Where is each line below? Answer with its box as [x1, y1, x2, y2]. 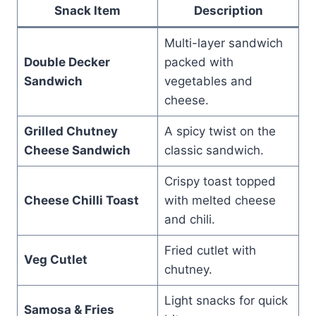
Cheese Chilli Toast [23, 193, 139, 207]
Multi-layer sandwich [164, 35, 283, 50]
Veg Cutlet [23, 252, 87, 267]
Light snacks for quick [164, 293, 288, 308]
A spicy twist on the [164, 123, 276, 138]
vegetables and [164, 73, 253, 88]
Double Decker [23, 54, 110, 69]
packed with [164, 54, 233, 69]
